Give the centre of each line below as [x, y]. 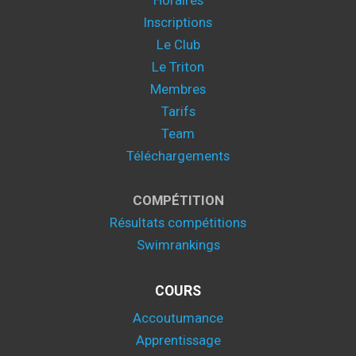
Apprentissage [178, 340]
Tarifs [178, 111]
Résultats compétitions [178, 222]
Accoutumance [178, 318]
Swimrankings [178, 245]
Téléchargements [178, 156]
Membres [178, 89]
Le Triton [178, 67]
